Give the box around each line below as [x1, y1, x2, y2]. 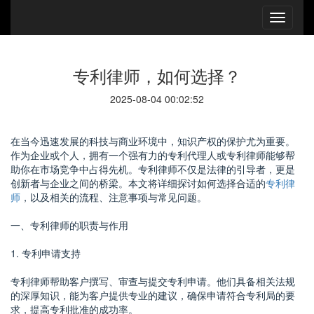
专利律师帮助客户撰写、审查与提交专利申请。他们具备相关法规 [11, 274, 295, 288]
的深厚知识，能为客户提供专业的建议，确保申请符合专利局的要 [11, 288, 295, 302]
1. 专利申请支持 [11, 246, 81, 260]
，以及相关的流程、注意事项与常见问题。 [20, 190, 207, 204]
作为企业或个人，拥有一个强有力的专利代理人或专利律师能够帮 [11, 148, 295, 162]
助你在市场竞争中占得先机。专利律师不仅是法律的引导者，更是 [11, 162, 295, 176]
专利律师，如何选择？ [73, 63, 241, 88]
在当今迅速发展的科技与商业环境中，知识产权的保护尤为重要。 [11, 134, 295, 148]
